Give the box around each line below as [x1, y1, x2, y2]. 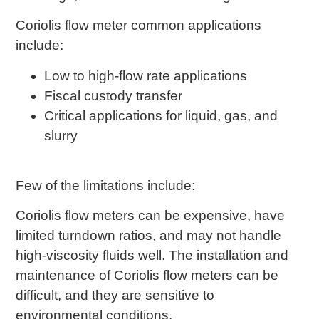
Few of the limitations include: [16, 177, 196, 193]
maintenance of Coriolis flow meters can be [16, 268, 279, 283]
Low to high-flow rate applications [44, 68, 248, 83]
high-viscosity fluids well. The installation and [16, 248, 289, 263]
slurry [44, 127, 78, 143]
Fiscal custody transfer [44, 88, 183, 103]
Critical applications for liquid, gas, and [44, 108, 278, 123]
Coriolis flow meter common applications [16, 18, 262, 33]
